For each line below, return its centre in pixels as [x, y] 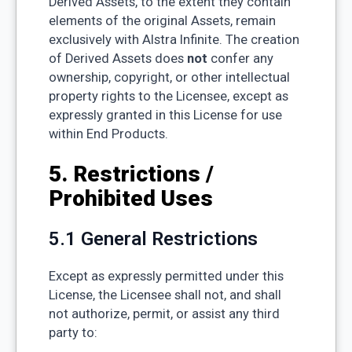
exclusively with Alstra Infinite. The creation [174, 40]
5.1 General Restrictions [153, 239]
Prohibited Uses [130, 199]
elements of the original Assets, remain [162, 21]
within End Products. [108, 134]
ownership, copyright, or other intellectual [169, 78]
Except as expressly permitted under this [166, 277]
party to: [73, 333]
